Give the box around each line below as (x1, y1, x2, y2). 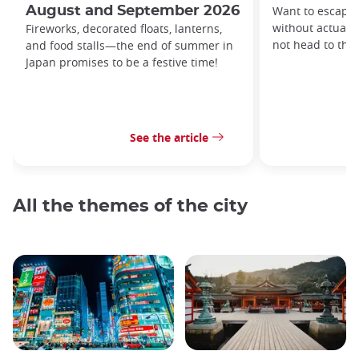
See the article (130, 129, 208, 145)
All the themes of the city (13, 197, 248, 216)
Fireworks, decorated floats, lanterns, (26, 21, 222, 37)
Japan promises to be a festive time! (26, 54, 218, 71)
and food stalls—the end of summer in (26, 38, 233, 54)
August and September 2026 (26, 3, 240, 19)
